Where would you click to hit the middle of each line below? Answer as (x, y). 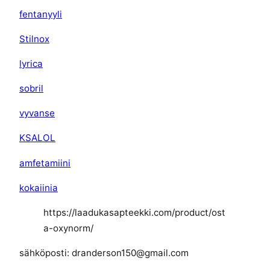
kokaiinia (39, 187)
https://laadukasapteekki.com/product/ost (134, 212)
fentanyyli (41, 14)
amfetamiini (45, 163)
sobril (31, 89)
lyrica (31, 64)
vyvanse (37, 113)
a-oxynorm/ (68, 228)
